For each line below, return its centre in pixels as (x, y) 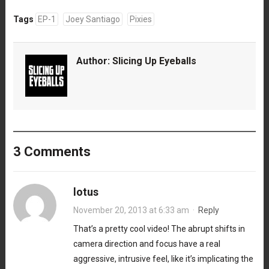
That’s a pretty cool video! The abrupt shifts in (159, 229)
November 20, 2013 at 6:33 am (131, 210)
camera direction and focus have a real (147, 244)
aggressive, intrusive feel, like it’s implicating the (163, 259)
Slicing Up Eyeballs (154, 61)
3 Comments (52, 152)
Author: (94, 61)
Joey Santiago (92, 20)
